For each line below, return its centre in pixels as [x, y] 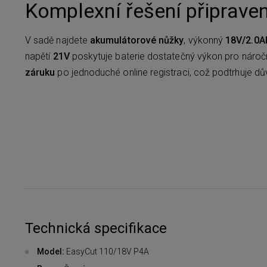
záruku [40, 72]
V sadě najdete [58, 40]
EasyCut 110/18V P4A [108, 251]
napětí [39, 56]
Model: [52, 251]
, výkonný [205, 40]
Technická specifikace [96, 228]
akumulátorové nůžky [137, 40]
